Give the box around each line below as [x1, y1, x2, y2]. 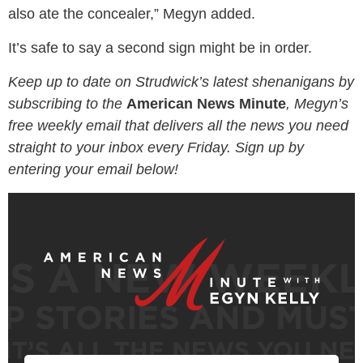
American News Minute [126, 96, 286, 112]
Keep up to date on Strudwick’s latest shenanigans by [8, 74, 354, 90]
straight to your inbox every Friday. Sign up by [8, 139, 304, 156]
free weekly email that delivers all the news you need [8, 117, 348, 134]
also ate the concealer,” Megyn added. [8, 6, 255, 22]
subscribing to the [8, 96, 126, 112]
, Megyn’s [286, 96, 348, 112]
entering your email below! [8, 161, 178, 177]
